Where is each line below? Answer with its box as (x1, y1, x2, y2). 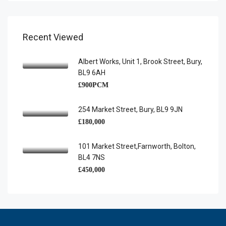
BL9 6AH (78, 69, 105, 77)
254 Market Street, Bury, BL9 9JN (78, 105, 183, 114)
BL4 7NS (78, 153, 105, 161)
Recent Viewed (23, 32, 83, 42)
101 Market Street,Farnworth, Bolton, (78, 142, 196, 150)
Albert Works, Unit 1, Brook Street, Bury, (78, 58, 202, 66)
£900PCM (78, 81, 108, 89)
